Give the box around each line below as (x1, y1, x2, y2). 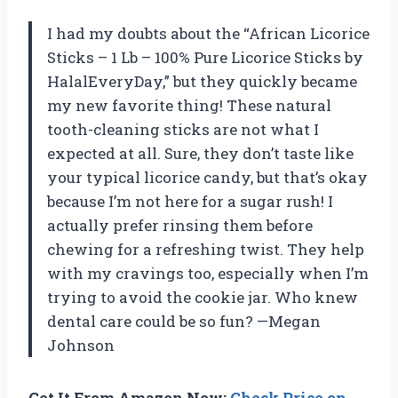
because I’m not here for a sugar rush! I (47, 190, 333, 211)
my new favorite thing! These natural (47, 94, 331, 115)
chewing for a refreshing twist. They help (47, 238, 364, 259)
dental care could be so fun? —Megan (47, 310, 321, 331)
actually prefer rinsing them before (47, 214, 313, 235)
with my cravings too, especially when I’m (47, 262, 369, 283)
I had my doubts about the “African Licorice (47, 22, 370, 44)
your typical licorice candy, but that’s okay (47, 166, 368, 187)
